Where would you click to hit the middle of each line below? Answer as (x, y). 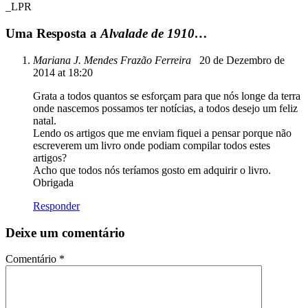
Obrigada (53, 182)
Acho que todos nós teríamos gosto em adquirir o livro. (152, 170)
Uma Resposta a (53, 34)
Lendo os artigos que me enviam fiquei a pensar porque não (162, 133)
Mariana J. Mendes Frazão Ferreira (112, 60)
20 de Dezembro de (239, 60)
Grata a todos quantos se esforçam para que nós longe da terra (167, 96)
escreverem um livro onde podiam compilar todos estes (152, 145)
